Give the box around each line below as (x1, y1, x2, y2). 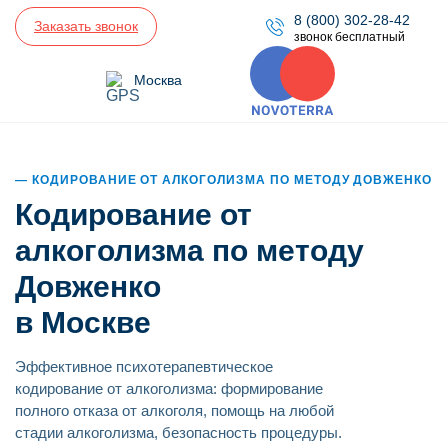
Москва (134, 71, 183, 88)
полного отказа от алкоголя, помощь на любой (15, 401, 334, 419)
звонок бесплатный (293, 30, 405, 44)
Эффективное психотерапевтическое (15, 357, 273, 375)
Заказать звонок (34, 18, 138, 34)
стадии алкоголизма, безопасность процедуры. (15, 423, 342, 441)
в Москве (15, 305, 151, 339)
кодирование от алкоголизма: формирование (15, 379, 323, 397)
